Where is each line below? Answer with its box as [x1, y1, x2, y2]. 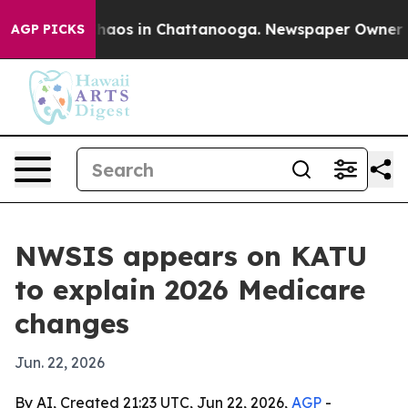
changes [15, 306, 129, 341]
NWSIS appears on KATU [15, 239, 367, 273]
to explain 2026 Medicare [15, 272, 365, 307]
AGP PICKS [11, 21, 85, 37]
